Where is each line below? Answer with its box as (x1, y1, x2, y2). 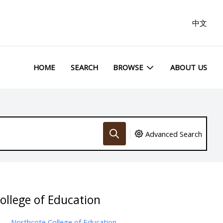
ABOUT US (170, 62, 207, 73)
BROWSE (113, 62, 144, 73)
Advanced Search (145, 128, 203, 139)
